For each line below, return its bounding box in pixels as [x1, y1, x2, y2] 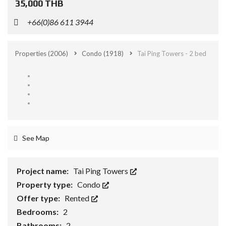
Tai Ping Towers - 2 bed [137, 49, 206, 58]
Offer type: [17, 193, 62, 203]
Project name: [17, 166, 70, 176]
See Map [21, 134, 49, 142]
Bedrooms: [17, 207, 60, 216]
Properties [15, 49, 48, 58]
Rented [65, 193, 91, 203]
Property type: [17, 180, 74, 189]
